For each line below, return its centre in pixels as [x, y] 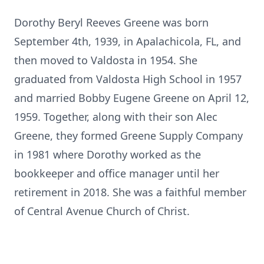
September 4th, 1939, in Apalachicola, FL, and [128, 41]
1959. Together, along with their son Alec [116, 117]
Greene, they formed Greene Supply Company [128, 136]
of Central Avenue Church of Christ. [102, 211]
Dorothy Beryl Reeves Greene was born [111, 22]
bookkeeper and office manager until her [117, 173]
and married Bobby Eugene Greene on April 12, [132, 98]
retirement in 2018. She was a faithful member [130, 192]
